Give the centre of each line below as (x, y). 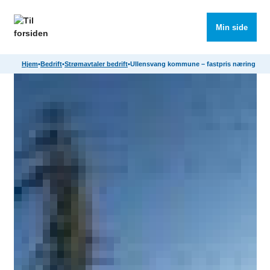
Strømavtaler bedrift (96, 64)
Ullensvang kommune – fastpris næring (193, 64)
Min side (231, 27)
